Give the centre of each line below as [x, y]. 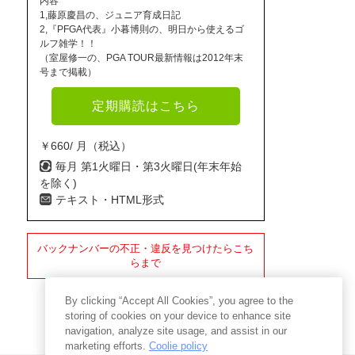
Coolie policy [178, 345]
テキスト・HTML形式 [109, 199]
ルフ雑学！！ [68, 43]
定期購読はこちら [145, 105]
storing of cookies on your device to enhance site [178, 315]
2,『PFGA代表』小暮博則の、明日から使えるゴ [141, 29]
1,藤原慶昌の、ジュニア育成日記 [110, 15]
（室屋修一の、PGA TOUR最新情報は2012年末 [141, 57]
